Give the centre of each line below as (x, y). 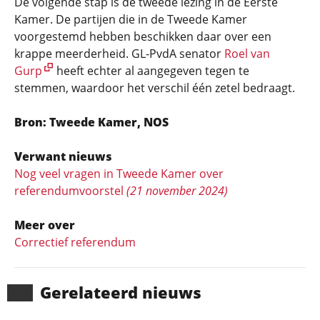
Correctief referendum (75, 242)
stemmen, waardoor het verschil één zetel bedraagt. (155, 88)
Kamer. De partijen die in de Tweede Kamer (131, 19)
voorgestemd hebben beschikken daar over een (143, 36)
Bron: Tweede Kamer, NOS (91, 122)
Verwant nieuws (63, 156)
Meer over (45, 225)
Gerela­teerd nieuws (121, 292)
